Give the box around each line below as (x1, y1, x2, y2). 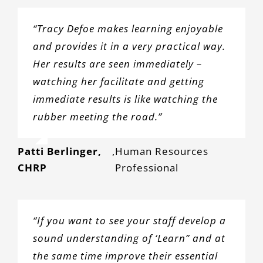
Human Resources (115, 144, 209, 158)
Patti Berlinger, (18, 144, 102, 158)
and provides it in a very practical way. (32, 39, 228, 53)
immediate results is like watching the (32, 92, 218, 106)
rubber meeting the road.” (32, 110, 162, 123)
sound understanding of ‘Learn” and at (32, 231, 225, 245)
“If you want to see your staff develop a (32, 214, 226, 227)
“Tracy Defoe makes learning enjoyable (32, 22, 223, 35)
